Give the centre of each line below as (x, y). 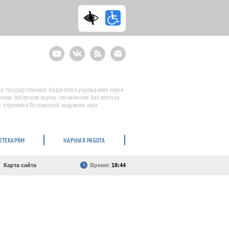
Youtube (61, 49)
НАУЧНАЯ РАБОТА (84, 140)
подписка (124, 61)
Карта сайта (20, 165)
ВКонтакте (85, 49)
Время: (101, 165)
